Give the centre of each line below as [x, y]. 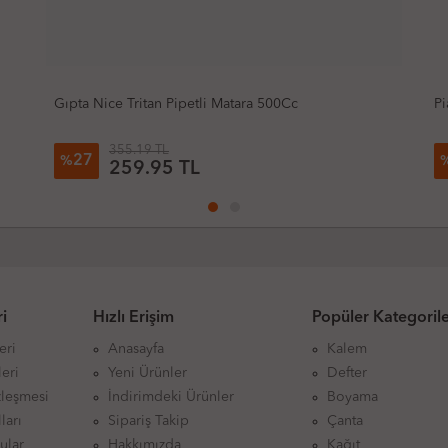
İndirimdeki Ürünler [170, 397]
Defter [347, 373]
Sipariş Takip [148, 421]
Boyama [353, 397]
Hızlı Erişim [133, 318]
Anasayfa [135, 349]
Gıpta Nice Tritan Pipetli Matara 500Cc [156, 104]
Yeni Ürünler [147, 373]
